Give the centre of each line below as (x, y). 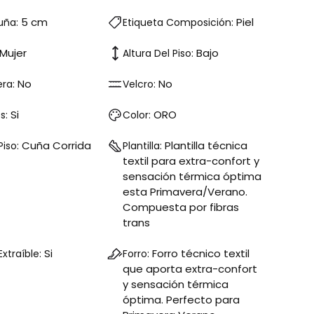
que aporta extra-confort (190, 268)
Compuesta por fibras (181, 207)
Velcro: (141, 84)
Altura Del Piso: (159, 53)
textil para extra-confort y (191, 161)
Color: (138, 115)
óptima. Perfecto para (181, 299)
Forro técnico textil (201, 253)
